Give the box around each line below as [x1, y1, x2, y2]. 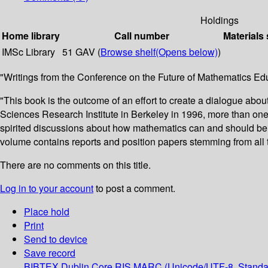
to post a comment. [93, 181, 175, 196]
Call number [114, 29, 169, 43]
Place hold [24, 205, 69, 219]
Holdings [200, 13, 239, 28]
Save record [24, 246, 75, 260]
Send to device [24, 232, 87, 246]
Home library [2, 29, 60, 43]
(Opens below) [156, 45, 218, 59]
